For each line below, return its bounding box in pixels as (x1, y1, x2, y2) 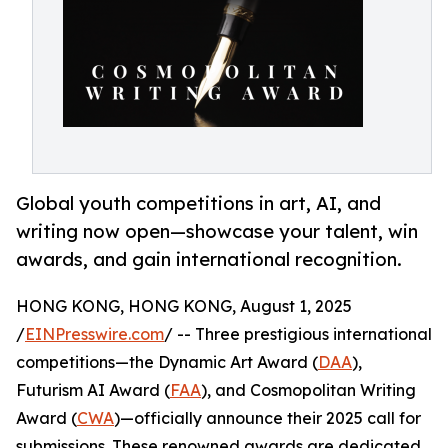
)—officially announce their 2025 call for (114, 408, 421, 429)
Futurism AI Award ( (16, 380, 170, 401)
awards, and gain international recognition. (16, 248, 402, 271)
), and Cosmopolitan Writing (201, 380, 416, 401)
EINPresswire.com (25, 324, 164, 345)
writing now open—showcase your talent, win (16, 220, 418, 243)
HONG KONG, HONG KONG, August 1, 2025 (16, 296, 352, 317)
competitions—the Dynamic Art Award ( (16, 352, 318, 373)
